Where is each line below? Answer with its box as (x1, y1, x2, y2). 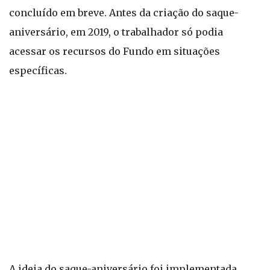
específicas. (9, 64, 67, 77)
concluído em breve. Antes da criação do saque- (9, 7, 239, 19)
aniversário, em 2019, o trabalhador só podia (9, 26, 223, 38)
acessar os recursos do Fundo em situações (9, 45, 220, 57)
